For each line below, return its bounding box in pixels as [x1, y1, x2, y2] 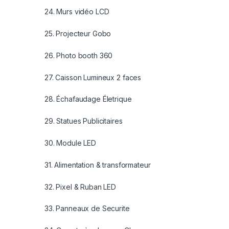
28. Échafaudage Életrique [44, 95, 132, 104]
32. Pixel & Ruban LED [44, 182, 117, 191]
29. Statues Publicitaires [44, 117, 123, 126]
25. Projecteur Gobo [44, 29, 111, 38]
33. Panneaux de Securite [44, 204, 130, 213]
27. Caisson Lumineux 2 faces [44, 73, 142, 82]
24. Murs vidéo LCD [44, 7, 109, 16]
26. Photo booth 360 [44, 51, 113, 60]
